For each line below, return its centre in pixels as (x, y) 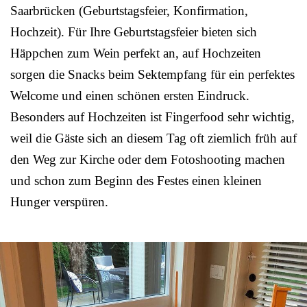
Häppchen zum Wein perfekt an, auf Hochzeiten (136, 53)
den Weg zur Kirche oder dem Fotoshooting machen (148, 159)
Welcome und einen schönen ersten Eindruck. (130, 95)
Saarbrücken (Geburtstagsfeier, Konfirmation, (129, 10)
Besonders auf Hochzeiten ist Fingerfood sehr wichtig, (152, 116)
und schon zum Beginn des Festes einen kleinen (136, 180)
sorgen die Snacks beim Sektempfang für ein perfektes (152, 74)
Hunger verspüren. (59, 201)
